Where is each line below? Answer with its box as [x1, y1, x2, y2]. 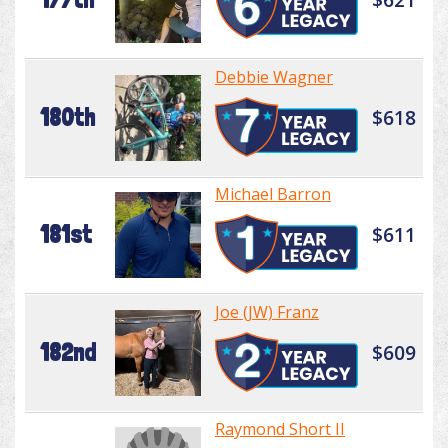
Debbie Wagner [215, 66, 333, 89]
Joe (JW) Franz [215, 301, 319, 324]
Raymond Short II [215, 418, 345, 441]
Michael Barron [215, 183, 331, 206]
